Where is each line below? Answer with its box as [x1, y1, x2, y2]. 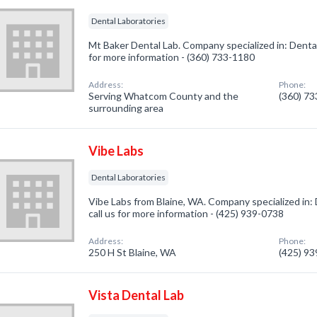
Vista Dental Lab [88, 287, 185, 303]
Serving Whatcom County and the [88, 90, 239, 102]
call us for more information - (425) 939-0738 [88, 207, 284, 219]
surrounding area [88, 102, 164, 114]
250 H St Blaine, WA [88, 246, 177, 258]
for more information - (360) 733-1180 [88, 51, 255, 63]
